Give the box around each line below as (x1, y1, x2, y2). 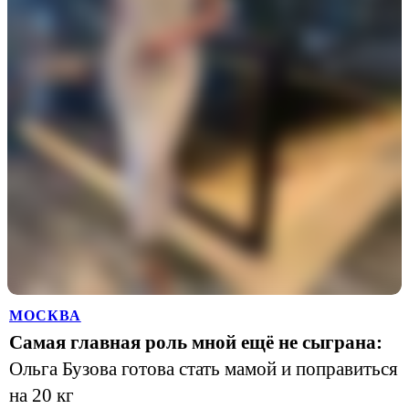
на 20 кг (9, 385, 74, 405)
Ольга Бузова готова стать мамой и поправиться (9, 359, 398, 379)
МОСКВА (9, 308, 81, 323)
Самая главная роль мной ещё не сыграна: (9, 332, 383, 352)
